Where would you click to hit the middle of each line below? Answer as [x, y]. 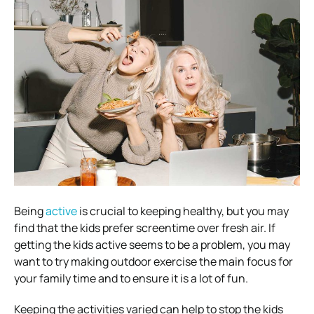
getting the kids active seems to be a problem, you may [152, 244]
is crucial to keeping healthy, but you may [183, 211]
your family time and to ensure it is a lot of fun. [131, 278]
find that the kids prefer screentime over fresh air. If [145, 227]
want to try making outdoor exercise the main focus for [153, 261]
